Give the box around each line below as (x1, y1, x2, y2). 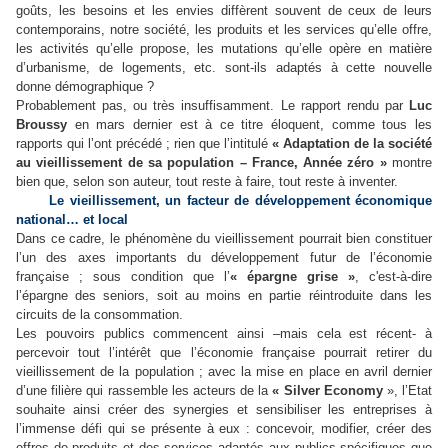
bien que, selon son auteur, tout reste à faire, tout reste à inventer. (16, 173, 398, 189)
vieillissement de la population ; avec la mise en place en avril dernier (16, 363, 432, 379)
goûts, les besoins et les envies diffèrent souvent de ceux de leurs (16, 2, 432, 18)
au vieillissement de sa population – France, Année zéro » (16, 154, 387, 170)
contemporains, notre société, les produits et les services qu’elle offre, (16, 21, 432, 37)
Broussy (16, 116, 67, 132)
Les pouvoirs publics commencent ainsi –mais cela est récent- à (16, 325, 432, 341)
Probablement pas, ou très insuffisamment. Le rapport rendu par (16, 97, 409, 113)
